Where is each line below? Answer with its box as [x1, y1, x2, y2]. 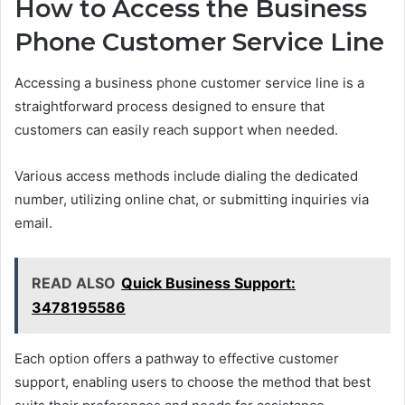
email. [14, 213, 52, 231]
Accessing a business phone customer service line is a [14, 73, 364, 91]
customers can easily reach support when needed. [14, 120, 338, 138]
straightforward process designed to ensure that [14, 97, 325, 115]
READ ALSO [32, 273, 116, 292]
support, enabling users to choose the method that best [14, 372, 371, 391]
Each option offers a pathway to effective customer [14, 349, 339, 367]
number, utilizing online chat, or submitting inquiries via [14, 190, 369, 208]
